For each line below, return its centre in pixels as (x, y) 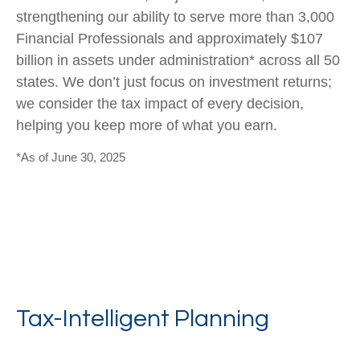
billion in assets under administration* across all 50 (178, 60)
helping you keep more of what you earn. (147, 125)
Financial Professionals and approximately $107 (170, 39)
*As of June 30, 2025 (71, 157)
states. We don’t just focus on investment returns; (174, 82)
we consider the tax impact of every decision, (160, 104)
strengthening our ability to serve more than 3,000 (175, 17)
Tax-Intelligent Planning (143, 319)
